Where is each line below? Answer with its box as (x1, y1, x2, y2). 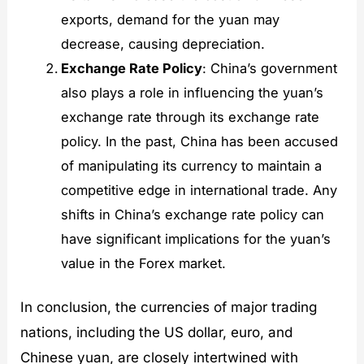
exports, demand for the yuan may (60, 11, 279, 28)
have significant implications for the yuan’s (60, 230, 331, 247)
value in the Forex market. (60, 254, 226, 271)
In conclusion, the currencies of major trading (20, 299, 318, 316)
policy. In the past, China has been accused (60, 132, 338, 149)
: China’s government (201, 59, 337, 76)
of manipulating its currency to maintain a (60, 157, 322, 174)
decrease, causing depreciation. (60, 35, 265, 52)
